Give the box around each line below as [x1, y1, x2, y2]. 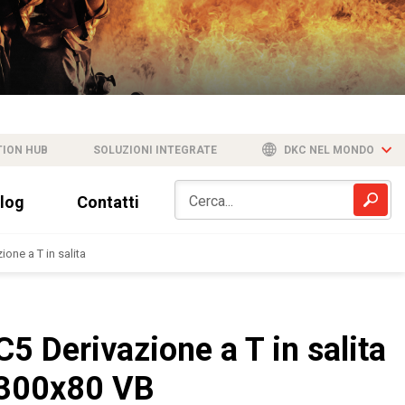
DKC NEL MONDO [284, 144, 374, 156]
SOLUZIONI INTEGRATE [93, 144, 217, 156]
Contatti [77, 192, 139, 212]
